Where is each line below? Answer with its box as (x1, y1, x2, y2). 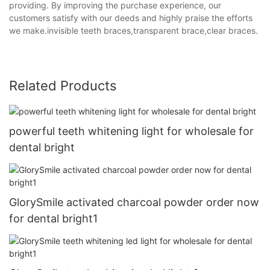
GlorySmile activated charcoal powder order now (9, 196, 259, 209)
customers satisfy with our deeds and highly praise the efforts (9, 12, 253, 23)
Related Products (9, 77, 117, 93)
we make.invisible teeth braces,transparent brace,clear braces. (9, 25, 258, 36)
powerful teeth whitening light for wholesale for (9, 124, 254, 137)
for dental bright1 (9, 212, 98, 225)
